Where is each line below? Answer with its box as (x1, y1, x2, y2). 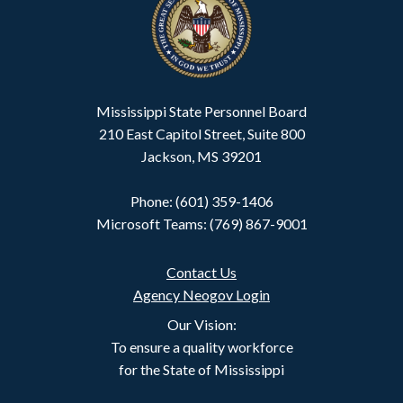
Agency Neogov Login (133, 286, 270, 303)
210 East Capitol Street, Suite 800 (98, 125, 305, 142)
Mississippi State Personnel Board (96, 103, 307, 120)
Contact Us (166, 264, 237, 281)
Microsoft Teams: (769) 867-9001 (95, 215, 308, 232)
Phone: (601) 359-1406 (130, 193, 273, 210)
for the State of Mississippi (119, 361, 284, 378)
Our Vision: (166, 316, 237, 333)
